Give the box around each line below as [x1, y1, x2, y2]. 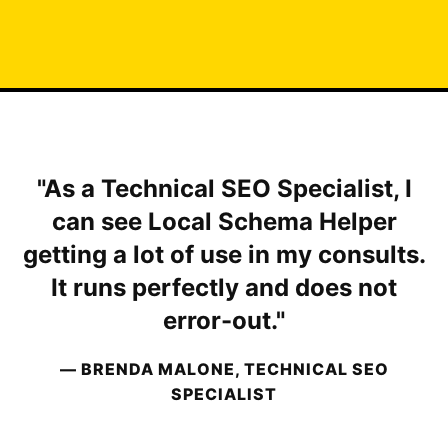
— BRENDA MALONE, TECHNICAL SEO [59, 359, 389, 379]
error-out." [163, 306, 285, 335]
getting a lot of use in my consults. [22, 240, 426, 269]
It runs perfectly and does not [51, 273, 397, 302]
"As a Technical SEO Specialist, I [36, 174, 412, 203]
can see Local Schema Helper [51, 207, 397, 236]
